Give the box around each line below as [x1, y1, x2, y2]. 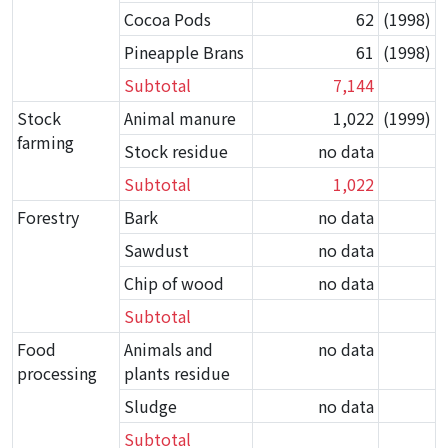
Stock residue [124, 139, 228, 163]
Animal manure [124, 106, 236, 130]
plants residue [124, 361, 230, 385]
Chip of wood [124, 271, 224, 295]
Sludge [124, 394, 177, 418]
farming [17, 130, 74, 154]
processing [17, 361, 97, 385]
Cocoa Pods [124, 7, 211, 31]
